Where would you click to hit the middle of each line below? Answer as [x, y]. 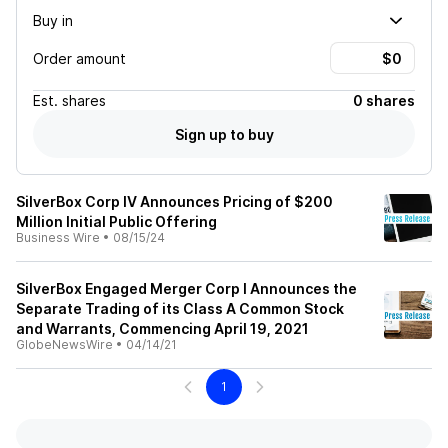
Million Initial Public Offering [116, 221]
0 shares [384, 100]
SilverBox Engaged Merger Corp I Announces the [186, 288]
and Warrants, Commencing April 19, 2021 [162, 328]
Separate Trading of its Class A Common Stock [180, 308]
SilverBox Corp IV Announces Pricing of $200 [174, 201]
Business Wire [58, 237]
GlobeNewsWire [64, 344]
